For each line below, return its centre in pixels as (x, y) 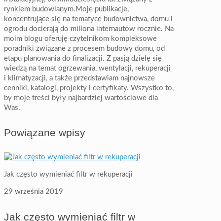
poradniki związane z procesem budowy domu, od (84, 48)
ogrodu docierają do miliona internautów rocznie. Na (89, 29)
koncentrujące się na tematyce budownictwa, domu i (88, 19)
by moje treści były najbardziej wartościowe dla (81, 98)
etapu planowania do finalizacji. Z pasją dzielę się (83, 58)
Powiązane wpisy (45, 133)
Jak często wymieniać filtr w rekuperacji (68, 175)
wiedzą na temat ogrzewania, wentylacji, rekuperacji (87, 68)
